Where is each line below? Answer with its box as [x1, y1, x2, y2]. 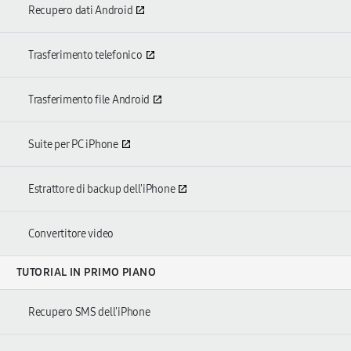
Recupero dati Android [28, 4, 133, 17]
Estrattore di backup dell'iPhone [28, 183, 175, 196]
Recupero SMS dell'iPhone [28, 306, 150, 319]
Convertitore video [28, 227, 114, 241]
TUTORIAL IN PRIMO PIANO [16, 266, 157, 279]
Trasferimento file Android [28, 93, 150, 107]
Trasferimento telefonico [28, 49, 143, 62]
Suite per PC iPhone [28, 138, 118, 151]
